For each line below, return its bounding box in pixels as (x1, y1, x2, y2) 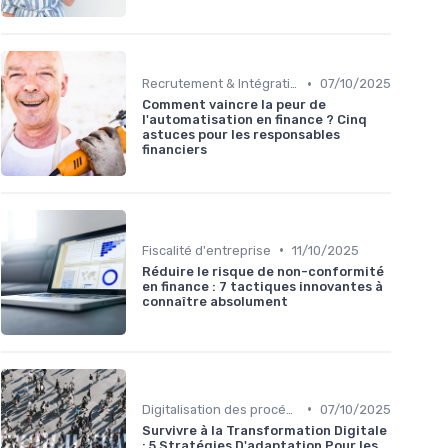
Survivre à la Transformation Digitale (142, 422, 387, 438)
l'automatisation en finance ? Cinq (142, 112, 367, 128)
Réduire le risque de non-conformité (142, 263, 384, 279)
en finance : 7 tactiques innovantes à (142, 278, 383, 294)
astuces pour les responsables (142, 127, 340, 143)
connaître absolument (142, 293, 288, 309)
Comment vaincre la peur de (142, 97, 326, 113)
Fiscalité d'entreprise (142, 242, 271, 258)
